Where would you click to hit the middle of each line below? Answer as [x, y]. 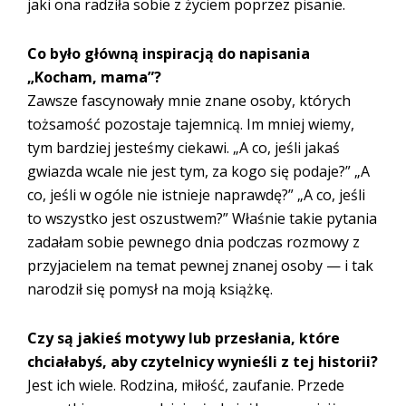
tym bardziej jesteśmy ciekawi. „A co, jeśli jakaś [184, 147]
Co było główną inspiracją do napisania [169, 53]
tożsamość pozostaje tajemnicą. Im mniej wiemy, [191, 124]
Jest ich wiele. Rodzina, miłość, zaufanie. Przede [186, 385]
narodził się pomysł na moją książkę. [150, 289]
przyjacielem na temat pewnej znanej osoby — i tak [200, 265]
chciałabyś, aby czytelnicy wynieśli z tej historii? [203, 361]
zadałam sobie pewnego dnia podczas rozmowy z [193, 242]
